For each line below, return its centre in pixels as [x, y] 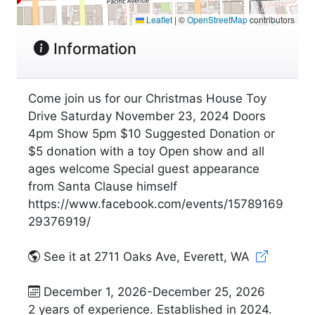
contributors [271, 19]
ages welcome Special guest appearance [144, 168]
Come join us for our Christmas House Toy [147, 98]
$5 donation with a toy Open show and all [146, 151]
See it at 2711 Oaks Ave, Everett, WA [147, 256]
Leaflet [158, 19]
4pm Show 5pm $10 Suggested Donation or [152, 133]
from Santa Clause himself [103, 186]
